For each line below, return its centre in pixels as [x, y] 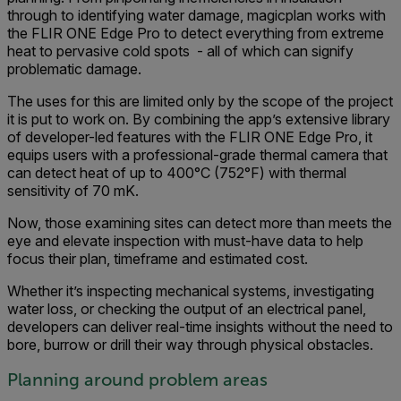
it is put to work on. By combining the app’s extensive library [199, 119]
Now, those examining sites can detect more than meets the [200, 223]
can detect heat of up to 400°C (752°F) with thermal [177, 173]
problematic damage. [74, 69]
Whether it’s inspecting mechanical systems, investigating [191, 291]
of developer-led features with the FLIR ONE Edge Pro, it [190, 137]
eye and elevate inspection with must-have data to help [185, 241]
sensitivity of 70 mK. [75, 191]
